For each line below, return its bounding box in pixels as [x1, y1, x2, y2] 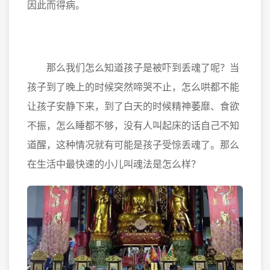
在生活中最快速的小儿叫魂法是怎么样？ [27, 158, 201, 170]
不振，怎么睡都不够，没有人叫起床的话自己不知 [27, 119, 239, 131]
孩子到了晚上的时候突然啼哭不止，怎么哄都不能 [27, 81, 239, 93]
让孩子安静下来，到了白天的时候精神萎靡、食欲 [27, 100, 239, 112]
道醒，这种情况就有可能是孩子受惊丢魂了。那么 [27, 139, 239, 151]
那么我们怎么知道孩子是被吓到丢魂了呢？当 [27, 61, 239, 74]
